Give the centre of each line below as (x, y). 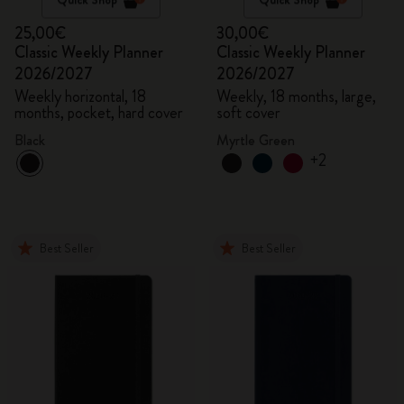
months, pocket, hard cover (99, 113)
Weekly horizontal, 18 (80, 96)
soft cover (248, 113)
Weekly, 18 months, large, (296, 96)
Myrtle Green (256, 140)
